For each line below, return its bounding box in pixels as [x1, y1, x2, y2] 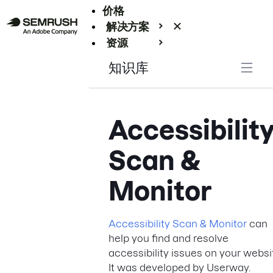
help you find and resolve [108, 233, 229, 244]
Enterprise [102, 52, 158, 65]
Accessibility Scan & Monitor [108, 218, 247, 229]
